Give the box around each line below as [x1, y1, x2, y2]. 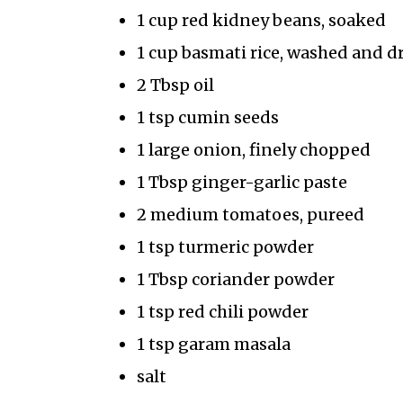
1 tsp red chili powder [136, 301, 309, 323]
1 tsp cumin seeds [136, 107, 279, 129]
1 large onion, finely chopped [136, 139, 371, 161]
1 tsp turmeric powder [136, 237, 314, 258]
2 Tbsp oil [136, 75, 214, 96]
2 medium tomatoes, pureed [136, 204, 364, 226]
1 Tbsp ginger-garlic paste [136, 172, 347, 193]
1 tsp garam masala [136, 334, 291, 355]
